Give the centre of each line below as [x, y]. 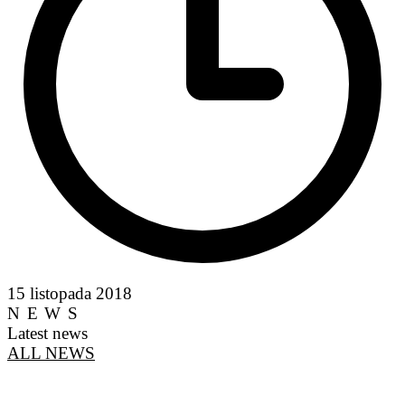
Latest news [47, 333]
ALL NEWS [51, 353]
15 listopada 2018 [70, 293]
